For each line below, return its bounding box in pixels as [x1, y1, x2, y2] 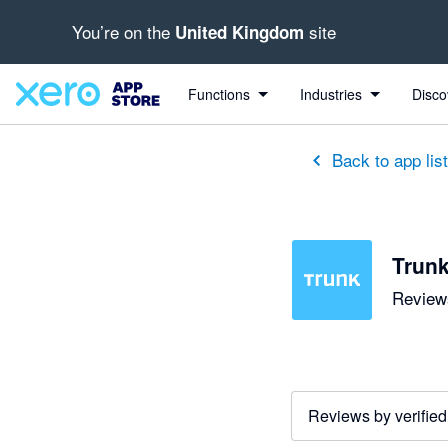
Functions [187, 84, 250, 104]
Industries [299, 84, 362, 104]
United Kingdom [175, 20, 304, 44]
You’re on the [72, 19, 175, 44]
